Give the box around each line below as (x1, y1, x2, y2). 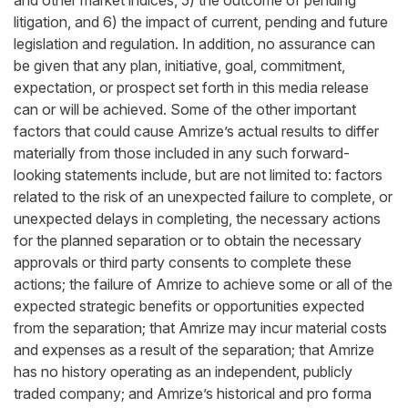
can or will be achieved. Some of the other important (14, 100, 356, 118)
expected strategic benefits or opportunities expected (14, 297, 364, 315)
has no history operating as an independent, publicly (14, 362, 352, 381)
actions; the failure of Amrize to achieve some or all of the (14, 275, 393, 293)
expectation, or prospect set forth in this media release (14, 78, 369, 97)
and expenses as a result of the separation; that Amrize (14, 341, 374, 359)
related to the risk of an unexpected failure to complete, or (14, 188, 393, 206)
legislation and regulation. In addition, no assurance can (14, 35, 375, 53)
